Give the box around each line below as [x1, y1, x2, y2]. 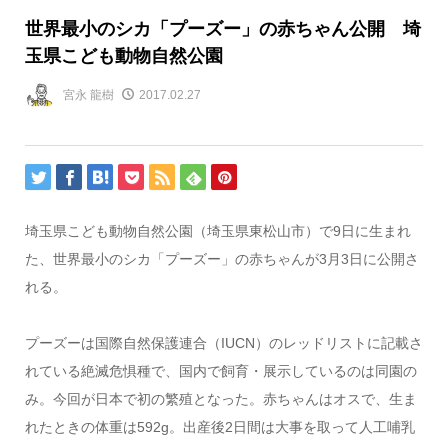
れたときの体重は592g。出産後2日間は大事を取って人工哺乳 [24, 419, 415, 436]
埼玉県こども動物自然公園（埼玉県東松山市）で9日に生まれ [24, 223, 411, 240]
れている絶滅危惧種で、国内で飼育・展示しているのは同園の [24, 363, 417, 380]
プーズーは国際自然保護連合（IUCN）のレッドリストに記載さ [24, 335, 423, 352]
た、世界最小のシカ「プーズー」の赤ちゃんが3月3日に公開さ [24, 251, 419, 268]
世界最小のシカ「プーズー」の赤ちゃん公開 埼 [24, 15, 421, 40]
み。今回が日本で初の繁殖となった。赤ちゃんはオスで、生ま [24, 391, 417, 408]
